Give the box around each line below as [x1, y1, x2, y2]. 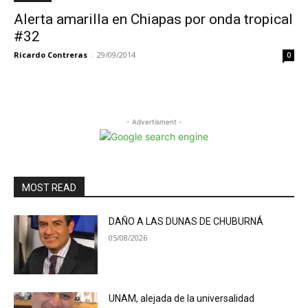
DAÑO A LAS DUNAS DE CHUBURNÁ [109, 216, 264, 227]
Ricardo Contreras [14, 49, 87, 60]
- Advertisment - [126, 118, 182, 126]
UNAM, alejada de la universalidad [109, 292, 255, 304]
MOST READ [22, 182, 76, 193]
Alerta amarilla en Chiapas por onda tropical [14, 11, 293, 27]
